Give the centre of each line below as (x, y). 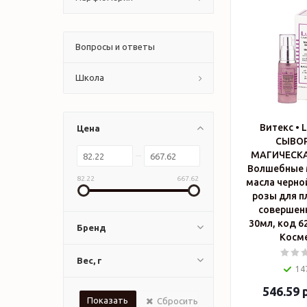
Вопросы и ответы (115, 47)
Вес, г (89, 260)
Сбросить (177, 301)
